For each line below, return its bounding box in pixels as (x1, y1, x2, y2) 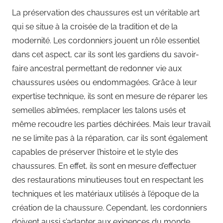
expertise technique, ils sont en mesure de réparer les (12, 92, 208, 102)
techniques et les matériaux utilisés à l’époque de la (12, 189, 199, 199)
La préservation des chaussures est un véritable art (12, 8, 200, 18)
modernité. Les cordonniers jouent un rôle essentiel (12, 36, 200, 46)
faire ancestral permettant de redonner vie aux (12, 64, 182, 74)
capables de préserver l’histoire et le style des (12, 147, 178, 157)
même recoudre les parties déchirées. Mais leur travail (12, 119, 211, 129)
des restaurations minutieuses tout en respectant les (12, 175, 204, 185)
